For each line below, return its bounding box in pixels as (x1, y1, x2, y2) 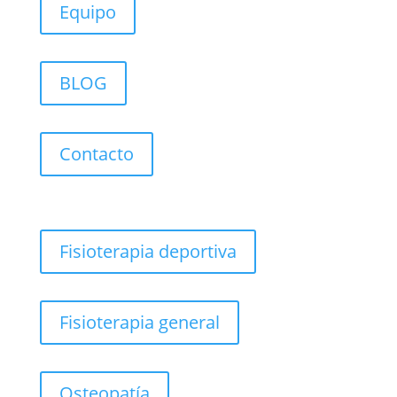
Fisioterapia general (58, 309, 220, 334)
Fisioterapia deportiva (58, 238, 237, 263)
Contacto (58, 141, 134, 166)
